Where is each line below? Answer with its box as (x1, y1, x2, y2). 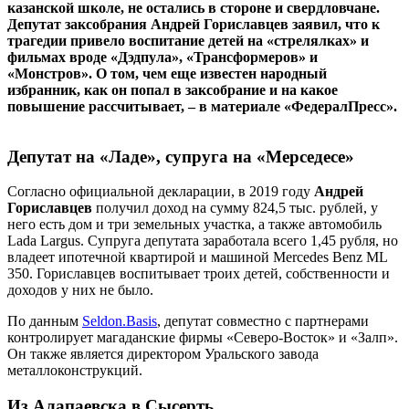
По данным (7, 313, 82, 330)
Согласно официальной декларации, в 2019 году (7, 184, 314, 200)
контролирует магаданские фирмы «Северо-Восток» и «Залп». (7, 330, 398, 346)
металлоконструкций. (7, 362, 142, 379)
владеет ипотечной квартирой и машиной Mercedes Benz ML (7, 249, 387, 266)
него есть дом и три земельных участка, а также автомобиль (7, 216, 382, 233)
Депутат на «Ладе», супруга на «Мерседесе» (7, 146, 354, 166)
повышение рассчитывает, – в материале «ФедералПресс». (7, 98, 397, 114)
